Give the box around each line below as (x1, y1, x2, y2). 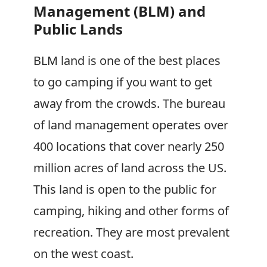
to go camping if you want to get (33, 74, 212, 90)
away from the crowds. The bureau (33, 95, 225, 111)
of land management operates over (33, 117, 228, 133)
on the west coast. (33, 246, 133, 262)
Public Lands (33, 19, 123, 39)
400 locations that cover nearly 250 (33, 138, 224, 154)
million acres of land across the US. (33, 160, 226, 176)
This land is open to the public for (33, 181, 216, 197)
